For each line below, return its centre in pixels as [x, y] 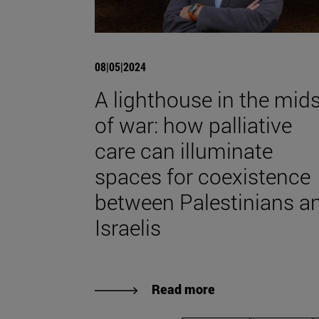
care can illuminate [184, 150]
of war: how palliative [193, 125]
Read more [183, 289]
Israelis [128, 227]
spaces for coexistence [203, 176]
